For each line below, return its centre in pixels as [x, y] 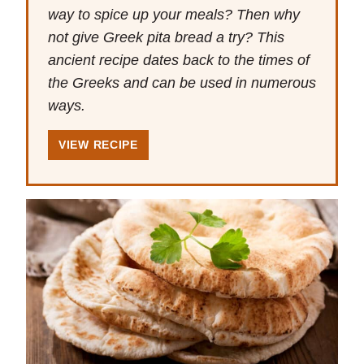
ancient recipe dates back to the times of [179, 61]
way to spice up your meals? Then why [174, 15]
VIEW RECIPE [98, 145]
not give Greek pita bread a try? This [166, 38]
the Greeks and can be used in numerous [182, 83]
